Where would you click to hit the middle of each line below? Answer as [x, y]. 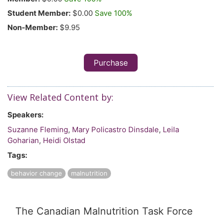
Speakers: [25, 115]
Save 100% [113, 13]
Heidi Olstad [64, 141]
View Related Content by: [60, 97]
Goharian [23, 141]
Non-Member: [33, 28]
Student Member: [39, 13]
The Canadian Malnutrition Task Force [104, 211]
